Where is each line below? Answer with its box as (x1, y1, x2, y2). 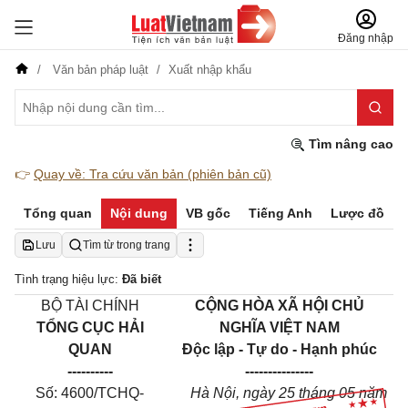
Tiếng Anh (249, 206, 312, 220)
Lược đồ (331, 206, 384, 220)
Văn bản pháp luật (49, 63, 152, 76)
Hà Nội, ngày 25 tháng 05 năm (189, 385, 387, 401)
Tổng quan (24, 206, 92, 220)
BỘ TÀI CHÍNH (40, 298, 139, 313)
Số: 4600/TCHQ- (36, 385, 144, 401)
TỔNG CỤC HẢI (36, 320, 144, 335)
